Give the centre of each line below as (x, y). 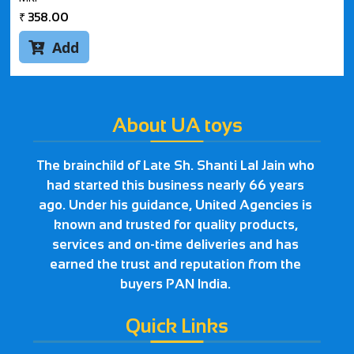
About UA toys (177, 126)
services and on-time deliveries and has (175, 244)
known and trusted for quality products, (175, 224)
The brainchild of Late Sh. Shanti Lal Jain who (175, 165)
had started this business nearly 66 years (175, 185)
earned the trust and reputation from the (175, 264)
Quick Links (177, 326)
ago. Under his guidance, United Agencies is (175, 205)
